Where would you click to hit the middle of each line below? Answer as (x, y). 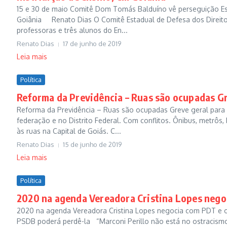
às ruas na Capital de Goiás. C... (69, 131)
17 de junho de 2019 (92, 44)
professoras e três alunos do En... (72, 30)
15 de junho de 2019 (92, 144)
